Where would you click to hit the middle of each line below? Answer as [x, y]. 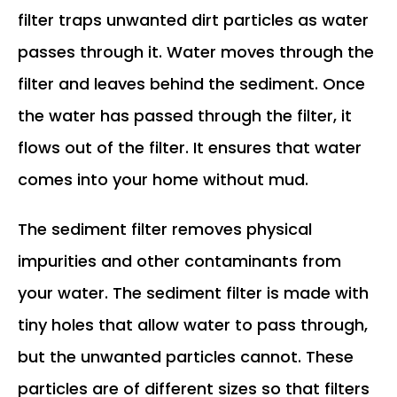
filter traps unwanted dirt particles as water [193, 19]
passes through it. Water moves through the [196, 51]
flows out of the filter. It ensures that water [190, 147]
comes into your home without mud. [163, 179]
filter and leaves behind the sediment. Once [191, 83]
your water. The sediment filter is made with [193, 292]
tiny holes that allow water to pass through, [193, 324]
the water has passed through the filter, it [185, 115]
